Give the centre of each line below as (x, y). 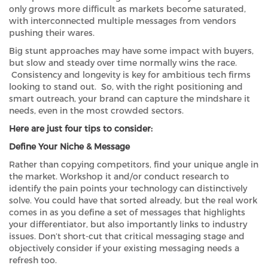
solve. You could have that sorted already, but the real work (133, 201)
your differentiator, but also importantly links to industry (128, 225)
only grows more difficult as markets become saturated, (127, 9)
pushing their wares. (52, 33)
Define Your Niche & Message (69, 147)
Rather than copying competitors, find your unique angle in (134, 165)
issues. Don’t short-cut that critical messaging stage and (127, 237)
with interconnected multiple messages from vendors (123, 21)
